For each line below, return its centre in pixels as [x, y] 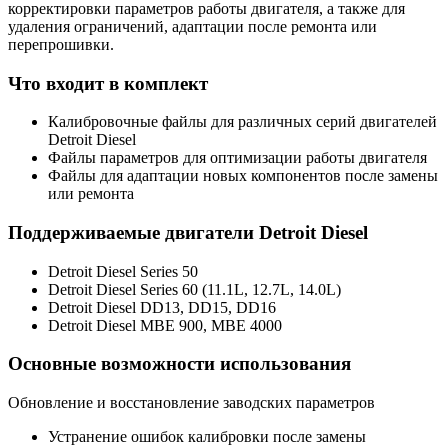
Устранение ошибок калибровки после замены [207, 437]
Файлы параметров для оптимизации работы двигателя [237, 158]
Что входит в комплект [108, 83]
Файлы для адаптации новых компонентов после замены [243, 176]
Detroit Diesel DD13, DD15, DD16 [162, 307]
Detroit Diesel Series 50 [123, 271]
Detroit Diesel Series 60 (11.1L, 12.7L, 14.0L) [194, 289]
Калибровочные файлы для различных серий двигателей [242, 122]
